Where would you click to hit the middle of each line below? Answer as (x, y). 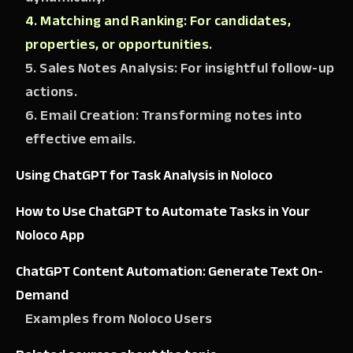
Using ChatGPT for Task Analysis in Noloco (144, 175)
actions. (52, 91)
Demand (42, 295)
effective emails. (81, 139)
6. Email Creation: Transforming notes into (164, 115)
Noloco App (50, 235)
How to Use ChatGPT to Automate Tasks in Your (163, 211)
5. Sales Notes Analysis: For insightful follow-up (180, 68)
